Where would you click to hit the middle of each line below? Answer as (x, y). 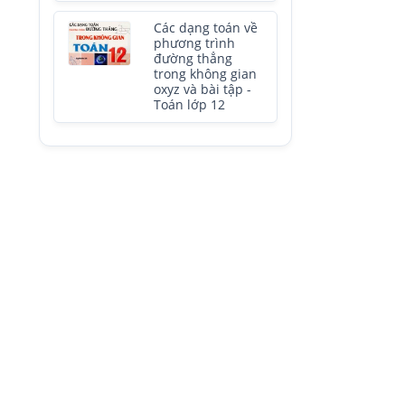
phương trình (194, 43)
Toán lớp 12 (189, 105)
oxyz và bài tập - (202, 89)
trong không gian (205, 74)
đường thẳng (193, 59)
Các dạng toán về (206, 28)
